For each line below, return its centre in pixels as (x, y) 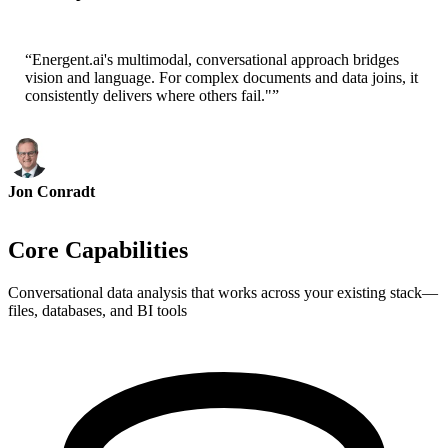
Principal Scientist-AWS (77, 209)
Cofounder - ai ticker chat (81, 10)
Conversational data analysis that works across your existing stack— (223, 293)
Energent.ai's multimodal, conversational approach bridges (215, 60)
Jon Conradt (51, 192)
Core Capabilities (98, 250)
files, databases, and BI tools (97, 311)
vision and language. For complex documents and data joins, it (221, 78)
